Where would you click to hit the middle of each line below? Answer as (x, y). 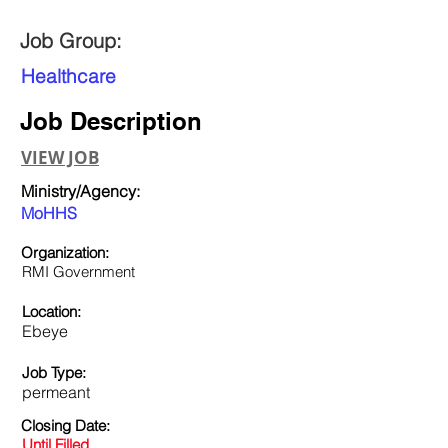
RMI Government (78, 271)
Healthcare (68, 76)
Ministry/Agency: (80, 191)
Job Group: (71, 40)
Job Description (111, 121)
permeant (56, 392)
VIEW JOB (60, 157)
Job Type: (54, 372)
